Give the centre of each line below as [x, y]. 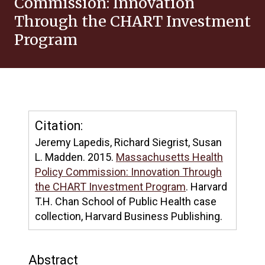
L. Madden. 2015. [75, 157]
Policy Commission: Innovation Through [128, 172]
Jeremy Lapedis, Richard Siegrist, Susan [128, 142]
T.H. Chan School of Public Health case [126, 201]
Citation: [59, 126]
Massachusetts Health [169, 157]
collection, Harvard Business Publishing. [129, 216]
